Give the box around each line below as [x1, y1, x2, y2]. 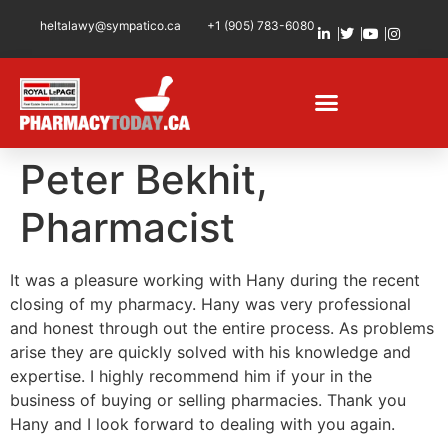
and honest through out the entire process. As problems [10, 317, 434, 338]
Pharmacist [20, 202, 235, 252]
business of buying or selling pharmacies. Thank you [10, 389, 406, 410]
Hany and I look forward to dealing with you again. [10, 413, 395, 434]
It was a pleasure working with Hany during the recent [10, 269, 420, 290]
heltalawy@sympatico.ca [40, 17, 181, 33]
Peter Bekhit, [20, 154, 268, 204]
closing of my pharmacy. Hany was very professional [10, 293, 411, 314]
